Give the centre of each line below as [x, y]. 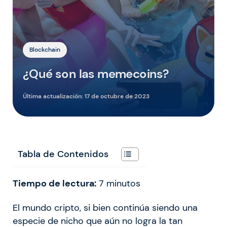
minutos [123, 183]
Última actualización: [54, 96]
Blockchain [45, 49]
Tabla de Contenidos [63, 154]
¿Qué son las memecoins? [96, 73]
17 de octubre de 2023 [117, 96]
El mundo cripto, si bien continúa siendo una [105, 207]
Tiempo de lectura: [54, 183]
